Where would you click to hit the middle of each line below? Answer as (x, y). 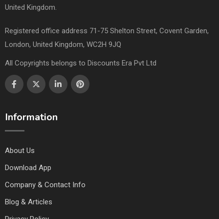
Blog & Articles (29, 202)
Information (31, 117)
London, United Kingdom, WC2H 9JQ (63, 44)
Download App (28, 167)
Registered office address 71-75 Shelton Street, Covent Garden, (107, 31)
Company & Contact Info (45, 185)
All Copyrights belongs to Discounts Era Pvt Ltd (81, 63)
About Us (20, 150)
